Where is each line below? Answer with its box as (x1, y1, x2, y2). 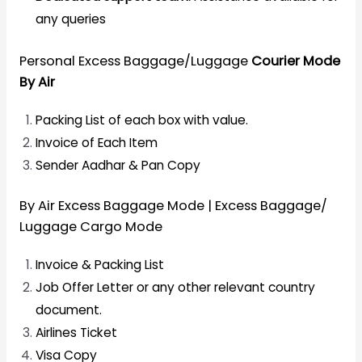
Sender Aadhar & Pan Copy (35, 156, 200, 174)
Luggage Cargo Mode (19, 217, 162, 237)
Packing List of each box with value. (35, 111, 248, 128)
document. (35, 301, 105, 319)
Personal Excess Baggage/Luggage (19, 51, 251, 70)
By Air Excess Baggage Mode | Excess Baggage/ (19, 196, 327, 216)
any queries (35, 11, 106, 28)
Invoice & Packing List (35, 256, 164, 274)
